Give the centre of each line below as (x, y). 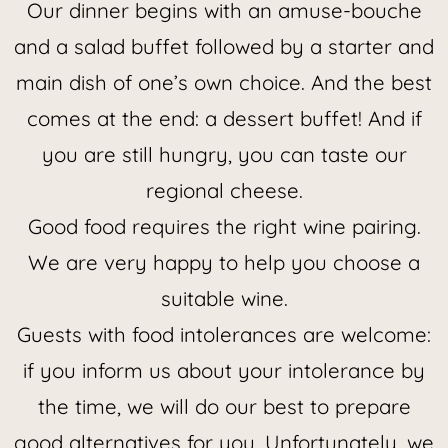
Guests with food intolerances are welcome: (224, 335)
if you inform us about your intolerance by (224, 371)
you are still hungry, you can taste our (224, 155)
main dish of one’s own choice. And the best (224, 83)
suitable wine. (224, 299)
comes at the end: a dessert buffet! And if (224, 119)
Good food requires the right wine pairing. (224, 227)
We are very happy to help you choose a (224, 263)
